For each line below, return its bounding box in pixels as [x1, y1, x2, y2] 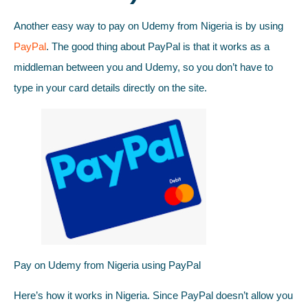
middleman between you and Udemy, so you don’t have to [14, 61, 273, 73]
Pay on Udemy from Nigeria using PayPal [14, 259, 201, 271]
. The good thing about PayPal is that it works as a [46, 41, 269, 52]
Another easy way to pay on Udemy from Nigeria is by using [14, 20, 283, 32]
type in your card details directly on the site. [14, 82, 207, 93]
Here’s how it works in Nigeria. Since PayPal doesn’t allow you [14, 289, 293, 302]
